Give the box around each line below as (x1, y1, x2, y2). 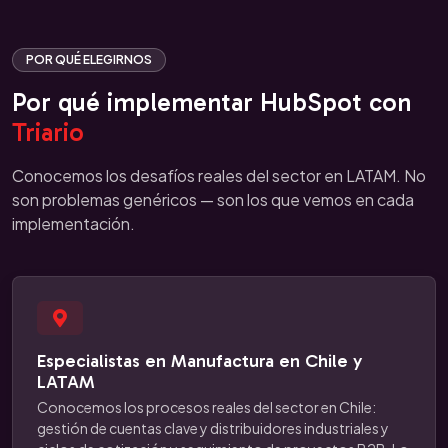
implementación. (12, 213, 135, 234)
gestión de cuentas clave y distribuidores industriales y (37, 419, 389, 437)
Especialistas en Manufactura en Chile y (37, 350, 362, 372)
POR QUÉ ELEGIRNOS (26, 52, 152, 67)
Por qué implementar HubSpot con (12, 87, 411, 118)
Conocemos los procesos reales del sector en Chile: (37, 398, 376, 416)
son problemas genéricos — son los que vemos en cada (12, 189, 414, 210)
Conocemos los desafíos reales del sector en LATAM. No (12, 165, 426, 186)
